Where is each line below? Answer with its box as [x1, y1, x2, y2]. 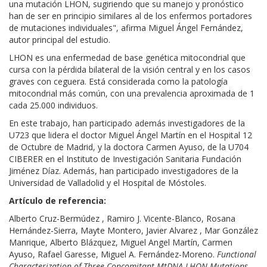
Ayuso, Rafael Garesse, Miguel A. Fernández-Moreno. [9, 248, 217, 260]
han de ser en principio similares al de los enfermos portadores [9, 10, 252, 21]
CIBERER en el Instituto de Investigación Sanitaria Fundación [9, 153, 241, 164]
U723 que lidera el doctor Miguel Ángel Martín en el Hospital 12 [9, 129, 252, 141]
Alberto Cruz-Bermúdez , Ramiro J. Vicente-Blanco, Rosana [9, 212, 235, 224]
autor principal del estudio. [9, 33, 110, 45]
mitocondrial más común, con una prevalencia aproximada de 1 [9, 87, 254, 99]
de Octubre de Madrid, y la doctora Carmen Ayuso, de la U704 [9, 141, 249, 153]
